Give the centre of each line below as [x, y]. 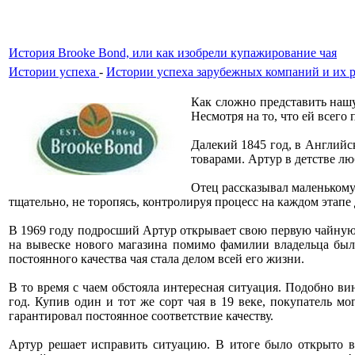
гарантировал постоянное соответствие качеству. [141, 316]
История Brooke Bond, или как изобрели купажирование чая [173, 53]
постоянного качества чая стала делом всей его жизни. [157, 259]
